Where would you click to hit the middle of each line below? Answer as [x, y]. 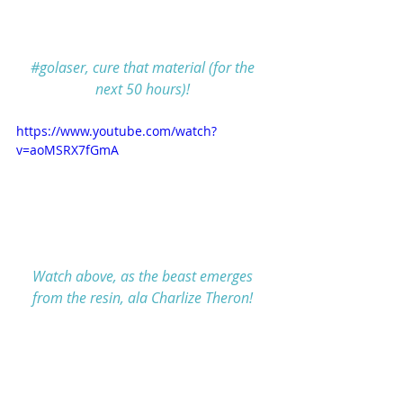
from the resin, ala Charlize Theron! [142, 297]
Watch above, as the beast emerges [144, 276]
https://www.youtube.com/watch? [116, 131]
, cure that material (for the [171, 67]
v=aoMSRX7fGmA [67, 150]
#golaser [58, 67]
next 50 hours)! [142, 89]
